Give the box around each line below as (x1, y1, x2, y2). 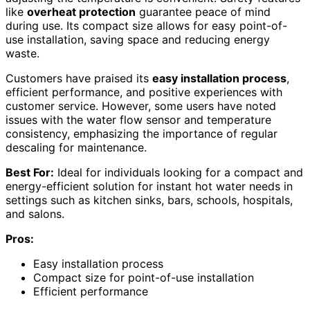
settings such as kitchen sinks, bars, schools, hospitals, (6, 192, 293, 207)
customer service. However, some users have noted (6, 98, 276, 113)
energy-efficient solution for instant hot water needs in (6, 179, 293, 193)
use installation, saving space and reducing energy (6, 32, 270, 46)
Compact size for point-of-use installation (33, 270, 254, 284)
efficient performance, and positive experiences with (6, 84, 282, 99)
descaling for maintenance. (6, 140, 147, 154)
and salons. (6, 206, 64, 221)
